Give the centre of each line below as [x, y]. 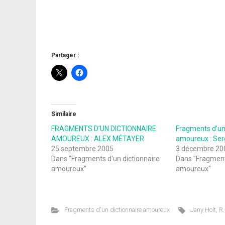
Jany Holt [203, 210]
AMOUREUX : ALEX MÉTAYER [98, 139]
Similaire [64, 114]
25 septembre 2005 [82, 149]
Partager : [65, 55]
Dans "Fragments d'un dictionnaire [105, 159]
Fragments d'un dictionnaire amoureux [117, 210]
